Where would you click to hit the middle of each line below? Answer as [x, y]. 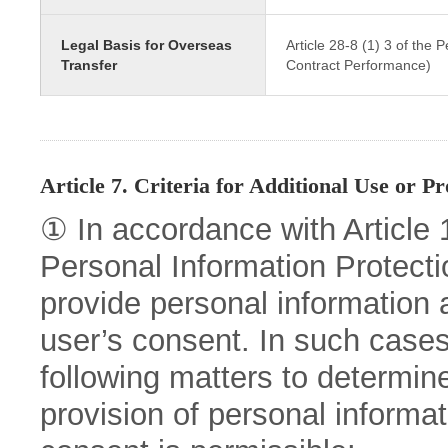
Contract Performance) [358, 65]
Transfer [89, 65]
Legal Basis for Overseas [146, 45]
